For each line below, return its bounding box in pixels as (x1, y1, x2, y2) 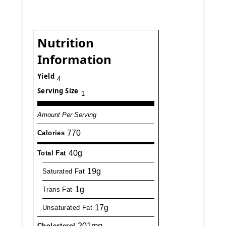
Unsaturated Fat (42, 204, 92, 212)
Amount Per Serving (37, 111, 97, 119)
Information (37, 51, 112, 68)
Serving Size (37, 86, 79, 96)
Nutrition (37, 34, 94, 51)
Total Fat (37, 149, 66, 157)
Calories (37, 129, 65, 137)
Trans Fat (42, 186, 73, 194)
